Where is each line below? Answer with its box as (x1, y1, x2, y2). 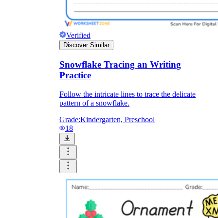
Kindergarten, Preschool (80, 115, 155, 124)
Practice (59, 70, 91, 81)
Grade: (59, 115, 80, 124)
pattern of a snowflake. (59, 98, 129, 107)
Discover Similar (63, 41, 109, 49)
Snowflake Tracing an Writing (59, 59, 181, 70)
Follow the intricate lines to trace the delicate (59, 90, 196, 98)
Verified (66, 31, 91, 40)
